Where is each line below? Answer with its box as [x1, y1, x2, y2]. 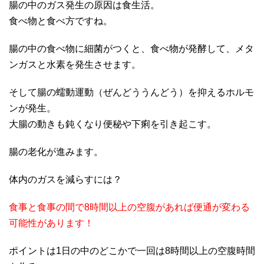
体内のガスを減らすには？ [9, 174, 122, 184]
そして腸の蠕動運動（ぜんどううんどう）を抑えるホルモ [9, 87, 254, 97]
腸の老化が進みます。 [9, 146, 103, 157]
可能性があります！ [9, 217, 94, 228]
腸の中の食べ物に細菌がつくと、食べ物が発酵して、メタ [9, 43, 254, 54]
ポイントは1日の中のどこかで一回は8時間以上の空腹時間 [9, 245, 255, 256]
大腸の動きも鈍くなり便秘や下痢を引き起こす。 [9, 118, 216, 129]
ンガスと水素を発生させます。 [9, 59, 141, 70]
